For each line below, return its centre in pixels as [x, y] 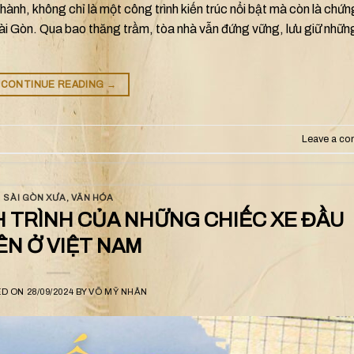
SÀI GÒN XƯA [35, 198]
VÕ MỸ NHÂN [119, 291]
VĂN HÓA [92, 198]
